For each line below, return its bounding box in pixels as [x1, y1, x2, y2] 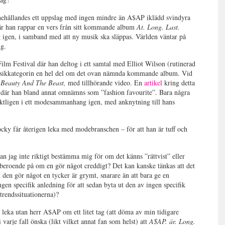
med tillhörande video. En [66, 78, 145, 87]
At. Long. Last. [137, 22, 180, 32]
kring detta [162, 78, 195, 87]
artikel [144, 78, 163, 87]
